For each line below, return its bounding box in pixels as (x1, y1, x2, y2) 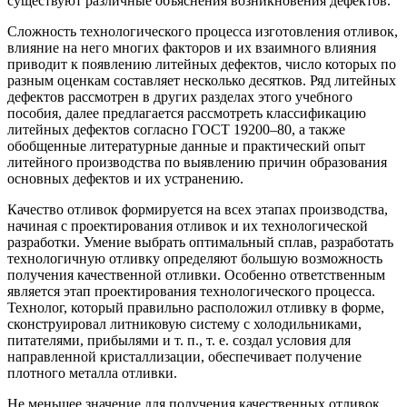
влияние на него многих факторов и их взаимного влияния (7, 39, 376, 55)
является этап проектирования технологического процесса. (7, 283, 375, 299)
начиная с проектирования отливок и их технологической (7, 217, 368, 233)
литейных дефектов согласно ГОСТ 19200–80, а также (7, 121, 345, 137)
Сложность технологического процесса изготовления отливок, (7, 23, 398, 39)
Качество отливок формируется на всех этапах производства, (7, 201, 388, 217)
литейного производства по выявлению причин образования (7, 154, 387, 170)
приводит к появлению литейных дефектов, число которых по (7, 55, 396, 72)
